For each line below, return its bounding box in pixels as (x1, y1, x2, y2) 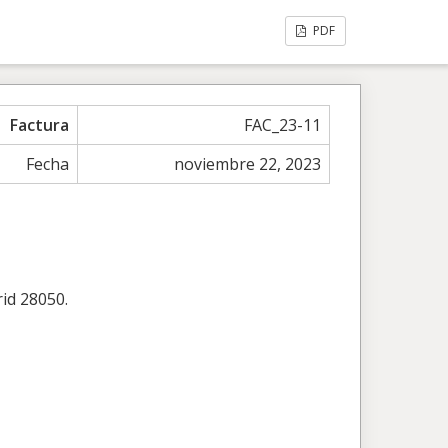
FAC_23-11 (243, 114, 321, 136)
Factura (9, 114, 69, 136)
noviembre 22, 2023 (173, 153, 321, 175)
